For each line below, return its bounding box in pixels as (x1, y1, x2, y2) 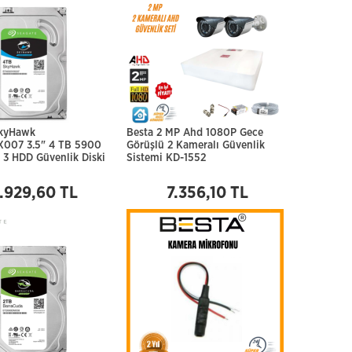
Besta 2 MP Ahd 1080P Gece (126, 127, 263, 138)
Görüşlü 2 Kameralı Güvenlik (126, 140, 265, 151)
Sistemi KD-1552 (126, 152, 206, 163)
